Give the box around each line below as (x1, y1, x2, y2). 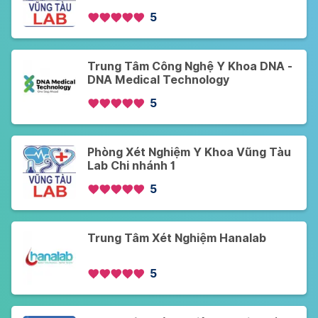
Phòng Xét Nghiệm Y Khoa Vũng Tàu (87, 146, 291, 160)
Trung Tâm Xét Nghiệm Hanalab (87, 231, 266, 246)
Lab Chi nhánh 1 (87, 159, 175, 173)
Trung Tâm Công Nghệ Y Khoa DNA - (87, 60, 292, 74)
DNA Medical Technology (87, 73, 229, 87)
